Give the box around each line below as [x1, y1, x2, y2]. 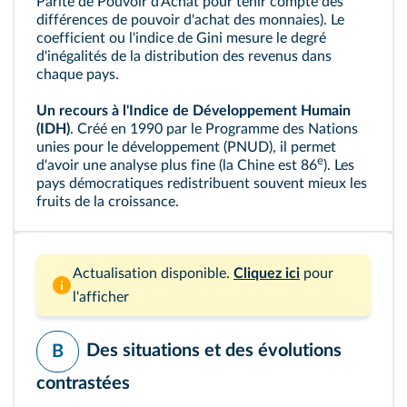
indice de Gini [135, 31, 223, 45]
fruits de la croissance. [36, 194, 179, 209]
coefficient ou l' [36, 31, 135, 45]
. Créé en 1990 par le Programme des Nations [70, 122, 358, 136]
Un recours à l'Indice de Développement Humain [36, 104, 351, 118]
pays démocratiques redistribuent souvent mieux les [36, 176, 367, 191]
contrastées [36, 374, 130, 392]
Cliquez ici [233, 266, 300, 281]
